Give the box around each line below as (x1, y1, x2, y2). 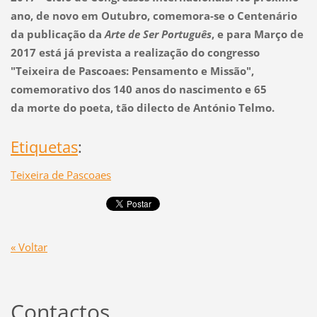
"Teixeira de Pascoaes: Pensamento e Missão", (10, 64, 254, 79)
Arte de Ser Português (104, 27, 212, 42)
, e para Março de (211, 27, 304, 42)
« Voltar (10, 240, 47, 255)
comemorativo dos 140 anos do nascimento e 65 (10, 82, 267, 97)
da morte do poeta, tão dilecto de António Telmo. (10, 100, 275, 115)
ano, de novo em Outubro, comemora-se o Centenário (10, 8, 297, 23)
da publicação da (10, 27, 105, 42)
